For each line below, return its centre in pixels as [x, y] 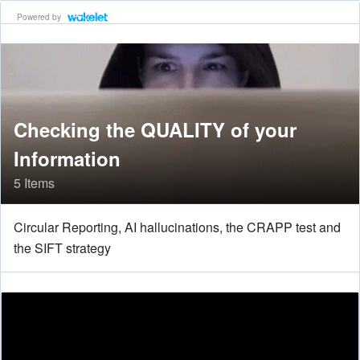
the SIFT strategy [62, 248]
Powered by [39, 16]
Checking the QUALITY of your [155, 129]
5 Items [34, 183]
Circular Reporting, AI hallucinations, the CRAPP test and [177, 227]
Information [67, 158]
